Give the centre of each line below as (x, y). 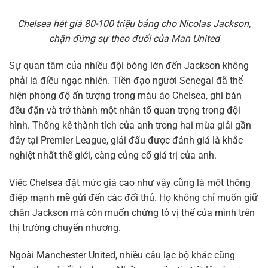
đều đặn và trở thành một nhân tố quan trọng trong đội (125, 111)
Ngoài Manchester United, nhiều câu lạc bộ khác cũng (122, 255)
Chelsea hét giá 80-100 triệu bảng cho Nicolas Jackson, (134, 23)
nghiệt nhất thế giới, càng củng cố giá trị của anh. (113, 156)
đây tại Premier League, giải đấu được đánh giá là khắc (126, 141)
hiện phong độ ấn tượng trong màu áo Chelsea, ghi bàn (125, 96)
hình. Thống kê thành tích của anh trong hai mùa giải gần (130, 126)
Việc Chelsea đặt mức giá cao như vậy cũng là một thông (130, 183)
